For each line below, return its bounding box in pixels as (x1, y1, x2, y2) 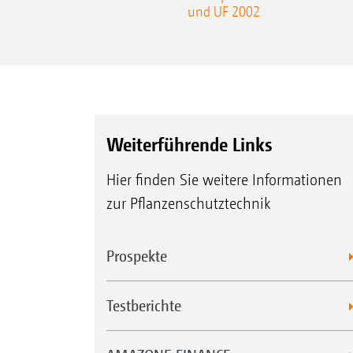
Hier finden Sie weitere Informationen (106, 171, 342, 190)
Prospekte (106, 247, 167, 266)
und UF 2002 (188, 2, 260, 20)
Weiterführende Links (106, 133, 272, 156)
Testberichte (106, 296, 181, 315)
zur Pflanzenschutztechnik (106, 195, 270, 214)
